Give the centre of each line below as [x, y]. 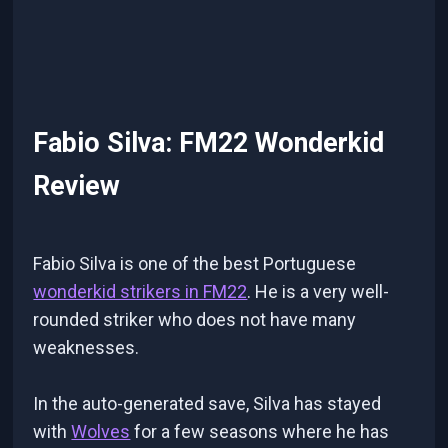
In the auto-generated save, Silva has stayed [207, 403]
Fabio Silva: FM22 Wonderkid [209, 143]
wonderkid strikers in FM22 [140, 291]
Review [77, 186]
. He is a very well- [318, 291]
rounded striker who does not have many [195, 319]
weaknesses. [86, 347]
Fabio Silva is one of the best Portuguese [195, 263]
